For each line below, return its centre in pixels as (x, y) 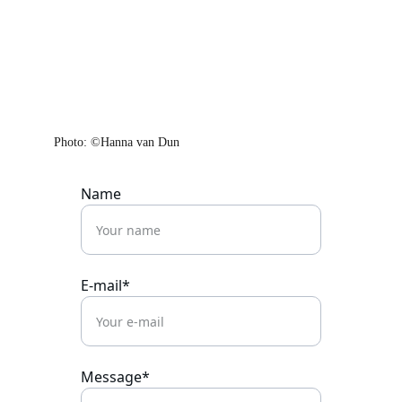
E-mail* (105, 285)
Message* (115, 377)
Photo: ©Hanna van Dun (117, 142)
